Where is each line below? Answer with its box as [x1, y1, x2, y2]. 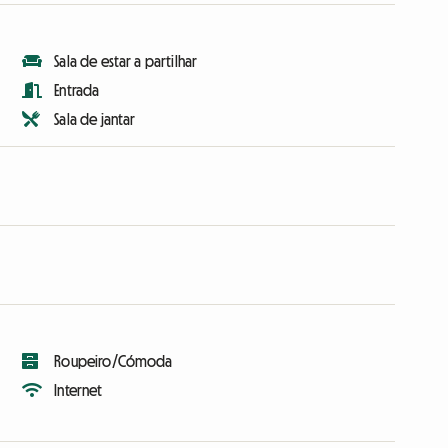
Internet [54, 382, 103, 399]
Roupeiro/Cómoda [54, 353, 173, 370]
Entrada [54, 82, 100, 99]
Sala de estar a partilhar [54, 53, 198, 70]
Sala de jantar [54, 111, 136, 128]
